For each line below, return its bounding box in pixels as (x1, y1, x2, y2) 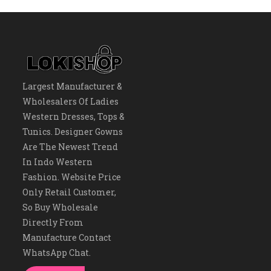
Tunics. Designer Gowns (22, 125, 123, 137)
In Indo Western (22, 155, 93, 168)
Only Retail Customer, (22, 186, 117, 198)
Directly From (22, 216, 84, 228)
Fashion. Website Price (22, 171, 122, 183)
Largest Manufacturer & (22, 80, 123, 92)
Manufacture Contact (22, 231, 112, 243)
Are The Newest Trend (22, 140, 119, 152)
